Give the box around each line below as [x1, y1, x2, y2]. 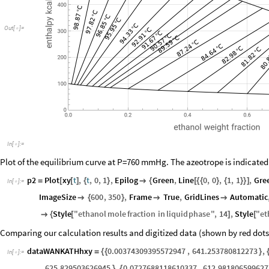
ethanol [77, 208, 106, 219]
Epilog [115, 174, 138, 186]
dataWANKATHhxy [27, 245, 92, 256]
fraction [127, 208, 156, 219]
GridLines [184, 191, 219, 202]
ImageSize [39, 191, 76, 202]
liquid [166, 208, 188, 219]
